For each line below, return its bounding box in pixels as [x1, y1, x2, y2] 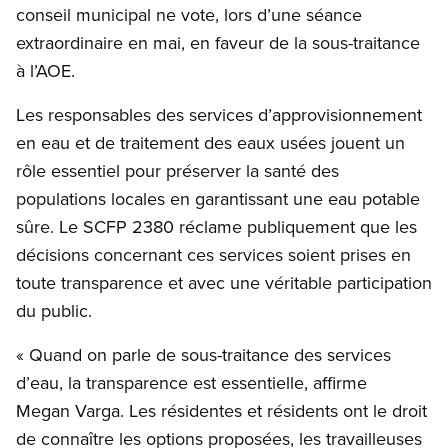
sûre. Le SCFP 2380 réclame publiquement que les [16, 214, 417, 240]
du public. [16, 298, 92, 324]
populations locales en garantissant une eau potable [16, 186, 420, 212]
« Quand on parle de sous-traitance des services [16, 342, 391, 368]
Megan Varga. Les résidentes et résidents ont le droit [16, 398, 427, 424]
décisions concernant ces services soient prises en [16, 242, 411, 268]
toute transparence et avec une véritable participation [16, 270, 432, 296]
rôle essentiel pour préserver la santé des [16, 158, 339, 184]
